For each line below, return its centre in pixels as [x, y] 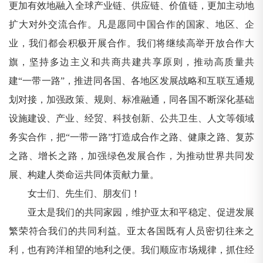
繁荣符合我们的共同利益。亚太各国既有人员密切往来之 [131, 231]
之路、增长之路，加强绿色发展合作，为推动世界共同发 [131, 156]
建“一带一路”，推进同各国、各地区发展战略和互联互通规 [131, 81]
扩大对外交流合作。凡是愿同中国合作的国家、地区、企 [131, 25]
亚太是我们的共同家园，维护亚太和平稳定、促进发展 [131, 213]
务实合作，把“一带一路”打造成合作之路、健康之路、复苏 [131, 137]
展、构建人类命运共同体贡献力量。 [84, 175]
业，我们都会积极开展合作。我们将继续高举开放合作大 [131, 43]
